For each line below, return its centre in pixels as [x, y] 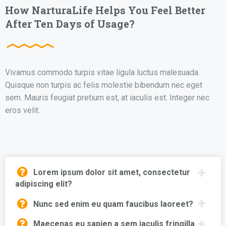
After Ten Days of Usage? [70, 23]
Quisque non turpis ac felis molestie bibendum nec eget [104, 85]
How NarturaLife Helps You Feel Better [105, 10]
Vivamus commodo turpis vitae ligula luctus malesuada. [102, 72]
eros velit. [22, 110]
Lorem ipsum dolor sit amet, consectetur [111, 173]
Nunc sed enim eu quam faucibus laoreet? [113, 204]
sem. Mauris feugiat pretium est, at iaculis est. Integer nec [107, 97]
